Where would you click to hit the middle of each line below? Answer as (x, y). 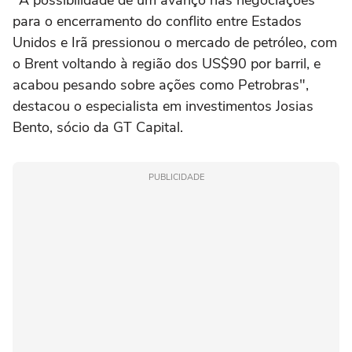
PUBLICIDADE (176, 177)
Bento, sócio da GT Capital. (98, 127)
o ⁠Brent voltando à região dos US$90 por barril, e (167, 64)
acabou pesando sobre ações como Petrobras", (161, 85)
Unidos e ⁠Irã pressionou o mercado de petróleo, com (175, 42)
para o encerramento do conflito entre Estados (157, 21)
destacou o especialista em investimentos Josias (163, 106)
